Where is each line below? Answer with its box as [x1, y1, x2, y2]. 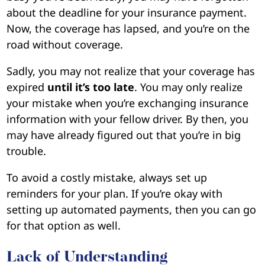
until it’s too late [47, 79, 135, 94]
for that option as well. [7, 218, 121, 232]
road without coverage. [7, 37, 124, 51]
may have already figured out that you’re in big [7, 127, 241, 142]
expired [7, 79, 48, 94]
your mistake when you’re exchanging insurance [7, 95, 249, 110]
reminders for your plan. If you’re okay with [7, 186, 223, 201]
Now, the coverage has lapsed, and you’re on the [7, 21, 250, 35]
